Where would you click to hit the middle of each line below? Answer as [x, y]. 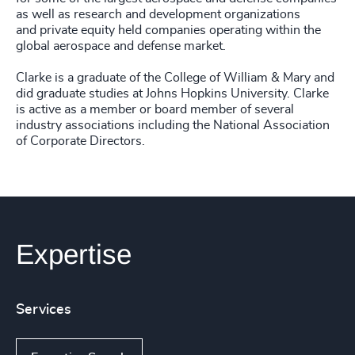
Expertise [74, 254]
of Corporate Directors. [84, 141]
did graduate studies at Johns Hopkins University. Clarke [172, 94]
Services [44, 310]
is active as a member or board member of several [155, 109]
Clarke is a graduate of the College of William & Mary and [175, 78]
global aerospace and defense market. [122, 46]
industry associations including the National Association [173, 125]
